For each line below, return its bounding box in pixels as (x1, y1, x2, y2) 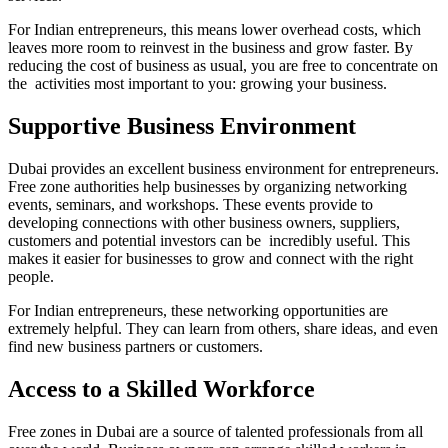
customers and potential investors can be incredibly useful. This (8, 232, 410, 250)
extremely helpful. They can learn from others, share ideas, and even (8, 320, 438, 338)
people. (8, 268, 54, 286)
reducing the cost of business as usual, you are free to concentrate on (8, 57, 438, 75)
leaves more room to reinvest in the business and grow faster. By (8, 39, 413, 57)
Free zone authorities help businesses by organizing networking (8, 178, 407, 196)
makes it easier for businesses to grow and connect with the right (8, 250, 413, 268)
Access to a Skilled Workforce (8, 375, 315, 402)
